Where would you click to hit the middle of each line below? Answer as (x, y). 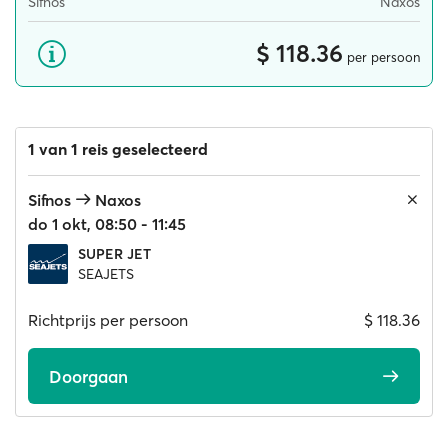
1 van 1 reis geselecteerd (118, 149)
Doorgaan (88, 376)
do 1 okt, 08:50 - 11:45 (107, 224)
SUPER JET (114, 254)
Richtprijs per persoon (108, 320)
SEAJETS (106, 274)
